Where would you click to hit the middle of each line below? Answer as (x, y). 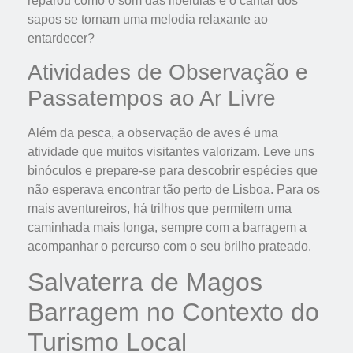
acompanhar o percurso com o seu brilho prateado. (169, 247)
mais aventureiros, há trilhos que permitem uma (160, 209)
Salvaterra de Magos (145, 282)
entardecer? (61, 38)
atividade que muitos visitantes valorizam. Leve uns (171, 152)
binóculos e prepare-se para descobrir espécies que (173, 171)
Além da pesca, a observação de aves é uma (153, 133)
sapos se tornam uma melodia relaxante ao (148, 19)
